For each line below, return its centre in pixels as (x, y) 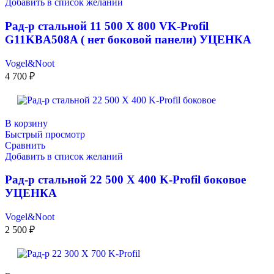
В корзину (26, 123)
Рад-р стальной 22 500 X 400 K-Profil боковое (125, 180)
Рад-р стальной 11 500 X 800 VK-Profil (107, 26)
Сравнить (25, 145)
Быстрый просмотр (45, 134)
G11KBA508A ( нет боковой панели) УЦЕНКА (128, 39)
